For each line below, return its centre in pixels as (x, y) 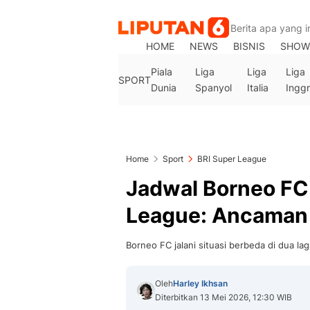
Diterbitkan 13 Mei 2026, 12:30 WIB (224, 297)
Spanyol (213, 88)
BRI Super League (232, 159)
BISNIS (249, 46)
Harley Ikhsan (200, 283)
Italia (257, 88)
